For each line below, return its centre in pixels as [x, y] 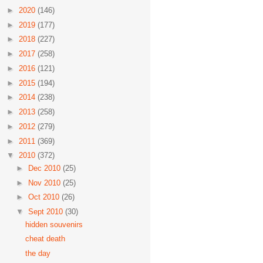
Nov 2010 [45, 183]
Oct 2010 [45, 197]
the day [38, 253]
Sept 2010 [46, 212]
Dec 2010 [45, 168]
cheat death [45, 239]
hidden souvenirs [54, 224]
